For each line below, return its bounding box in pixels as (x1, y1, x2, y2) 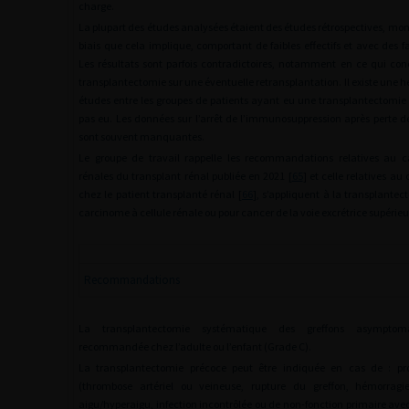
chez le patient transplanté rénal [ (79, 187, 242, 201)
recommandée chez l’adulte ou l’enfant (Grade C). (79, 340, 311, 353)
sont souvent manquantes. (79, 130, 204, 143)
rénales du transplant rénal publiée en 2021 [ (79, 169, 292, 183)
